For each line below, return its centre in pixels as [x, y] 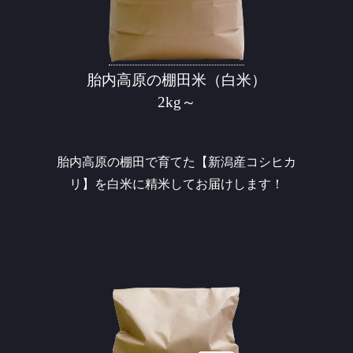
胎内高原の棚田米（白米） [176, 80]
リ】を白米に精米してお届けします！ [176, 184]
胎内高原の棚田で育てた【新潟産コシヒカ [176, 162]
